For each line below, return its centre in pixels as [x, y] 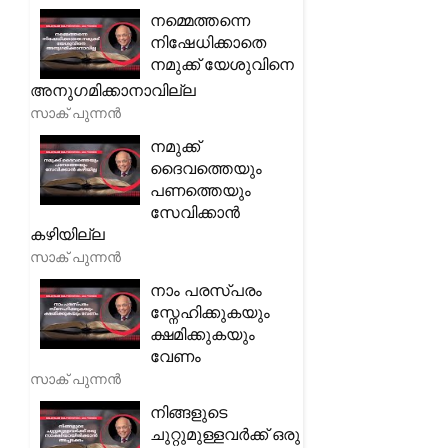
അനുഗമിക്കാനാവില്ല [113, 90]
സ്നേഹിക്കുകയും [210, 312]
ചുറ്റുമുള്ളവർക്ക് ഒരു [225, 434]
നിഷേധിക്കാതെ [208, 42]
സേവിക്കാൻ [195, 212]
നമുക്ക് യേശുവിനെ [222, 64]
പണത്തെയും [200, 190]
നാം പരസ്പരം [206, 290]
